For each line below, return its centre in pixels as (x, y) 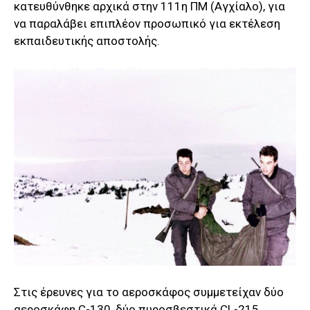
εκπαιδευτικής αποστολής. (87, 40)
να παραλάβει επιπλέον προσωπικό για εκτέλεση (147, 23)
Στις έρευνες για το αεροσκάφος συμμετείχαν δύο (149, 292)
